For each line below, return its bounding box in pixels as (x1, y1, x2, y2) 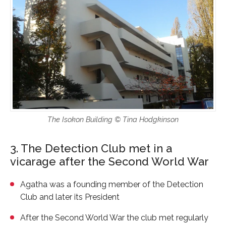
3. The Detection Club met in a (10, 142, 172, 155)
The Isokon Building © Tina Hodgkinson (47, 115, 179, 124)
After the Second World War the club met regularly (20, 213, 208, 223)
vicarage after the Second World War (10, 155, 209, 168)
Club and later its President (20, 192, 120, 202)
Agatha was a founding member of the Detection (20, 180, 203, 190)
